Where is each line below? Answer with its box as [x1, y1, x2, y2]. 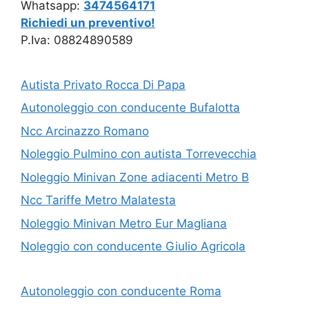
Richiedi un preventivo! [21, 15, 155, 30]
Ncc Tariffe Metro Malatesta [21, 193, 176, 208]
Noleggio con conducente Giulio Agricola [21, 239, 246, 254]
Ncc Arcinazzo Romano [21, 123, 149, 138]
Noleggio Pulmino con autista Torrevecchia [21, 147, 257, 161]
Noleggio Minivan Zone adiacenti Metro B [21, 170, 249, 184]
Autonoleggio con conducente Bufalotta [21, 101, 240, 115]
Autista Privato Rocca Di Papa [21, 77, 186, 92]
